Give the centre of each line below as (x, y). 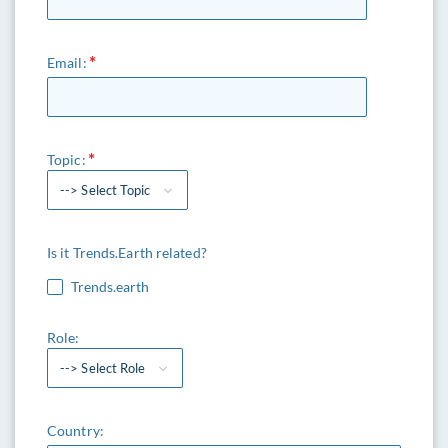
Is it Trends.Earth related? (127, 252)
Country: (75, 430)
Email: (67, 62)
